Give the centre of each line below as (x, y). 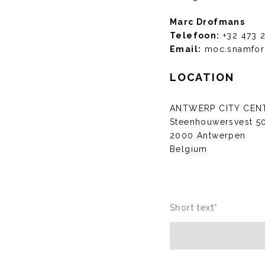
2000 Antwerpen (208, 135)
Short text (192, 208)
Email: (186, 49)
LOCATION (202, 77)
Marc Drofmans (208, 22)
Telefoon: (195, 35)
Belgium (189, 149)
